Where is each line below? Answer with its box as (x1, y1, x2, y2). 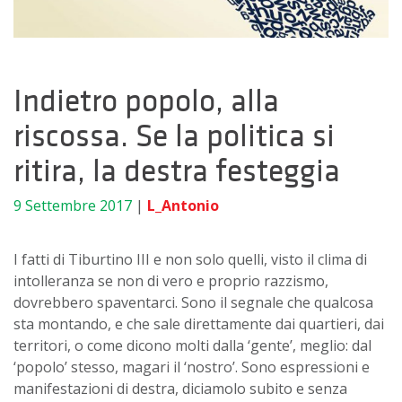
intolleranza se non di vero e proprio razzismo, (13, 270, 328, 291)
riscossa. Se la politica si (13, 114, 335, 155)
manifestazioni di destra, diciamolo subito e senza (13, 378, 347, 398)
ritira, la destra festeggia (13, 149, 340, 190)
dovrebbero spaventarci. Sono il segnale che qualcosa (13, 292, 373, 312)
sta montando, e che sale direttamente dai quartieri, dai (13, 313, 384, 334)
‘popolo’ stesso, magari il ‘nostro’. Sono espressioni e (13, 356, 370, 377)
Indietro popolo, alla (13, 79, 279, 120)
